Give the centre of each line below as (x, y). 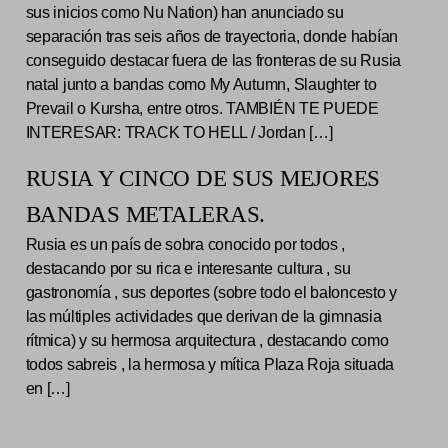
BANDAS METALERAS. (145, 214)
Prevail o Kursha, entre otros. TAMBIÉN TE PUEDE (202, 108)
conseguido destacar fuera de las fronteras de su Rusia (213, 60)
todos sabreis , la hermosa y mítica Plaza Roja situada (209, 364)
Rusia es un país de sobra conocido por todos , (185, 244)
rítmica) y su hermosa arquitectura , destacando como (207, 340)
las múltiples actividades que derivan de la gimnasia (203, 316)
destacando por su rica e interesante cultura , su (188, 268)
